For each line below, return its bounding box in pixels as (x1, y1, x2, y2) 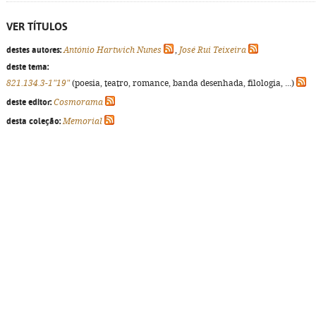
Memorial (63, 116, 102, 126)
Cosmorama (54, 97, 103, 107)
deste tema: (6, 62, 49, 72)
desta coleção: (6, 116, 61, 126)
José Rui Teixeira (179, 45, 246, 55)
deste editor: (6, 97, 51, 107)
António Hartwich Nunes (63, 45, 162, 55)
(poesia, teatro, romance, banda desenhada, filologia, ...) (70, 78, 296, 88)
